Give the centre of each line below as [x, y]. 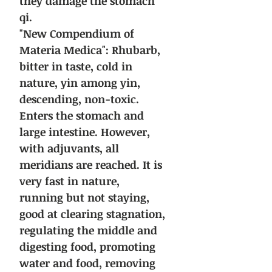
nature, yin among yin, [80, 83]
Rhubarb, [136, 50]
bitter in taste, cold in [76, 66]
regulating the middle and [88, 230]
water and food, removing [87, 263]
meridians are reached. [80, 165]
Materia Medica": [64, 50]
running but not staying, [84, 198]
